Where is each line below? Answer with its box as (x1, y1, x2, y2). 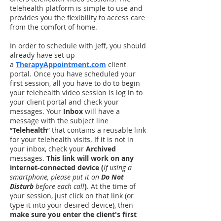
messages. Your (10, 107, 61, 116)
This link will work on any (46, 153, 134, 163)
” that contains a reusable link (47, 125, 146, 135)
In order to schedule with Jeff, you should (10, 41, 146, 50)
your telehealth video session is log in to (10, 88, 143, 97)
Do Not (101, 172, 124, 182)
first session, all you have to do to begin (10, 78, 140, 88)
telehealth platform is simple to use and (10, 3, 143, 13)
